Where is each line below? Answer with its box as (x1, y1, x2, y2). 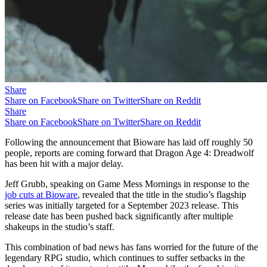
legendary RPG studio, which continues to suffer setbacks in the (5, 252, 245, 263)
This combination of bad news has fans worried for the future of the (5, 241, 258, 252)
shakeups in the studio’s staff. (5, 221, 114, 232)
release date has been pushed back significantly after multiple (5, 210, 233, 221)
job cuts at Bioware (5, 189, 77, 200)
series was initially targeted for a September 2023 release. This (5, 200, 238, 210)
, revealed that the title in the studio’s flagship (77, 189, 246, 200)
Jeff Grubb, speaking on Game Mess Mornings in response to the (5, 178, 249, 189)
